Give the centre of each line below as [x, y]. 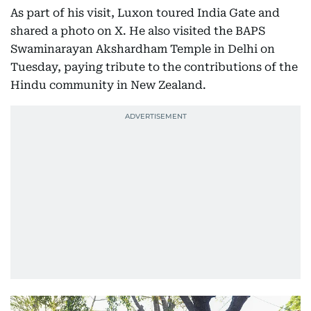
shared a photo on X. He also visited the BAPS [138, 31]
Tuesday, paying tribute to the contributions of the [154, 67]
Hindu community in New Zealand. [108, 85]
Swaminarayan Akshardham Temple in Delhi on [143, 49]
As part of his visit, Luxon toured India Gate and [145, 13]
